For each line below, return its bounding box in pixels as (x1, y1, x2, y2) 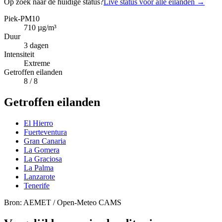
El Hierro (24, 118, 53, 127)
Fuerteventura (24, 127, 67, 136)
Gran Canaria (24, 136, 66, 145)
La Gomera (24, 145, 59, 154)
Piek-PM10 (4, 14, 40, 23)
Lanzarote (24, 172, 55, 181)
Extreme (24, 58, 50, 67)
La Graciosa (24, 154, 62, 163)
